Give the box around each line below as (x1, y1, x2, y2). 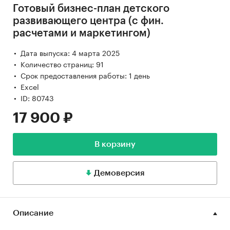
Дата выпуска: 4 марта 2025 (21, 47, 120, 59)
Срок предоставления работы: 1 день (21, 69, 150, 81)
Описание (13, 209, 53, 218)
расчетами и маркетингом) (13, 28, 150, 39)
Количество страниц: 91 (21, 58, 104, 70)
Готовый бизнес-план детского (13, 4, 169, 14)
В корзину (94, 140, 136, 149)
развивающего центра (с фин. (13, 16, 164, 27)
